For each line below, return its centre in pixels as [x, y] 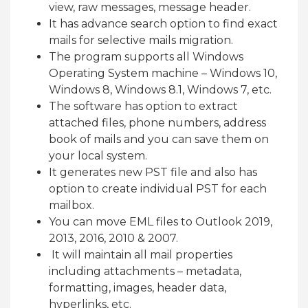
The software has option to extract [143, 107]
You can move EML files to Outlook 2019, [161, 222]
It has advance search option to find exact [163, 24]
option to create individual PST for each [158, 189]
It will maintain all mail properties [141, 255]
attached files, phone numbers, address [157, 123]
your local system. [98, 156]
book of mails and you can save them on [159, 140]
